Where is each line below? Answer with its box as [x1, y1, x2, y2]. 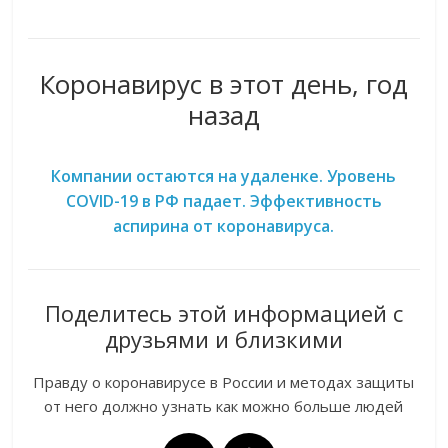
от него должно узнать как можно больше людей [44, 396, 404, 417]
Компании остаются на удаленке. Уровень [51, 165, 397, 188]
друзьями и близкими [104, 324, 343, 355]
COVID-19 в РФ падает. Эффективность [65, 190, 382, 213]
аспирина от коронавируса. [113, 215, 335, 238]
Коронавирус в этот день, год [39, 66, 409, 103]
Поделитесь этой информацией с [44, 298, 403, 329]
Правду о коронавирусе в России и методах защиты [33, 372, 415, 393]
